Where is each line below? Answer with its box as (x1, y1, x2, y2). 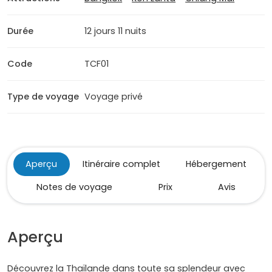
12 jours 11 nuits (84, 25, 147, 38)
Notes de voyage (36, 181, 112, 194)
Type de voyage (7, 90, 79, 103)
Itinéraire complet (83, 158, 160, 171)
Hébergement (185, 158, 246, 171)
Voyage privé (84, 90, 143, 103)
